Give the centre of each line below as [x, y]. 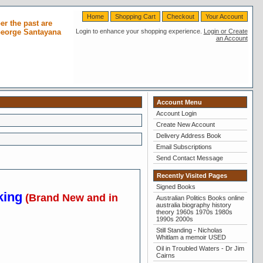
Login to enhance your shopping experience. [139, 31]
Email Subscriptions [184, 147]
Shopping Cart [135, 16]
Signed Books [176, 187]
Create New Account [185, 124]
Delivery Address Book [188, 136]
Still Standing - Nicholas [189, 230]
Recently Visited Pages [192, 176]
